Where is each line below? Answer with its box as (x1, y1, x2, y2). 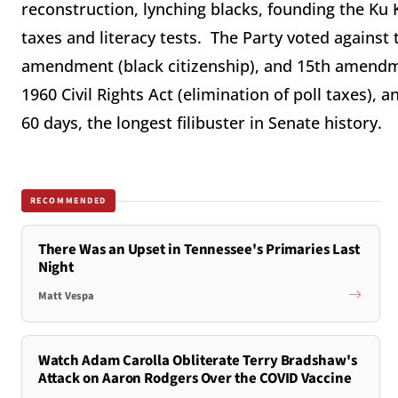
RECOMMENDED (29, 194, 107, 207)
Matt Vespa (37, 287, 94, 304)
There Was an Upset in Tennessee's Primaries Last (37, 239, 360, 261)
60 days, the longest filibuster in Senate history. (21, 112, 382, 134)
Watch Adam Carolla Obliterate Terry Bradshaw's (37, 349, 357, 371)
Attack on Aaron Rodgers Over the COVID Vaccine (37, 367, 352, 389)
